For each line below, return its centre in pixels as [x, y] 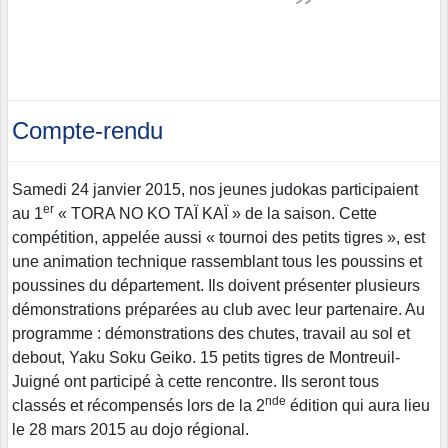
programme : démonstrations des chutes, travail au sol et [211, 334]
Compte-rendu [87, 131]
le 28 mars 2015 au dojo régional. [130, 430]
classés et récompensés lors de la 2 [138, 406]
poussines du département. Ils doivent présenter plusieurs [216, 286]
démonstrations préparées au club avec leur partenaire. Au [218, 310]
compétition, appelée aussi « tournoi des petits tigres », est [218, 238]
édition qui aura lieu [358, 406]
